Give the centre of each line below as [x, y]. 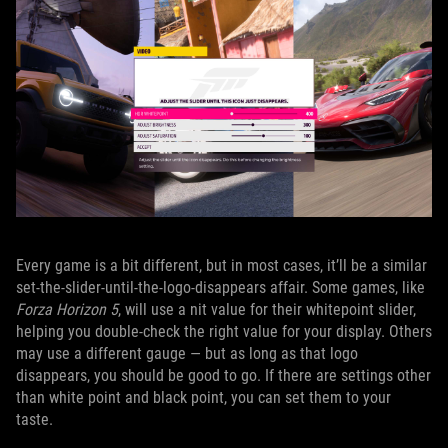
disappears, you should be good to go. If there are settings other [223, 375]
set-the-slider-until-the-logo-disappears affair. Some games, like [220, 287]
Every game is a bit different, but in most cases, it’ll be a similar [221, 265]
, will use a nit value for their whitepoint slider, [267, 309]
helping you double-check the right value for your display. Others [224, 331]
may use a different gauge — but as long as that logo [187, 353]
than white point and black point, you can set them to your [203, 397]
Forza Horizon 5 [67, 309]
